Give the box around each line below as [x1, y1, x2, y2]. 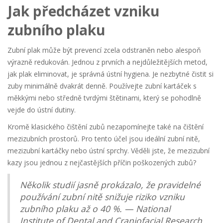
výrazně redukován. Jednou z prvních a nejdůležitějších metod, [7, 57, 208, 67]
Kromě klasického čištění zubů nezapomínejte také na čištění [7, 121, 204, 131]
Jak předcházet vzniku [7, 1, 159, 20]
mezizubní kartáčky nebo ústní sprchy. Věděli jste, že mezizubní [7, 145, 210, 155]
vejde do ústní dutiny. [7, 105, 76, 114]
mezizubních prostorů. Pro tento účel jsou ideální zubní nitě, [7, 133, 200, 143]
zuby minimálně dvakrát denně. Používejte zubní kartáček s [7, 81, 197, 91]
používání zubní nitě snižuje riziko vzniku [20, 190, 185, 203]
